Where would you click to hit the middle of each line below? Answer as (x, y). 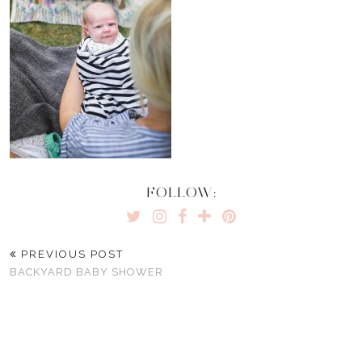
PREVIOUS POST (70, 254)
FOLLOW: (181, 192)
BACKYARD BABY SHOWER (86, 272)
